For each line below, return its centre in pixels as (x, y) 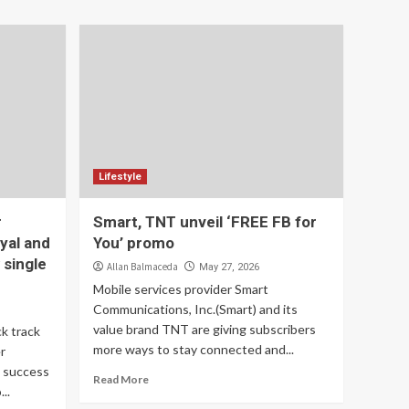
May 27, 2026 (230, 267)
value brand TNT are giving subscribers (205, 329)
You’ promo (134, 243)
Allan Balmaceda (143, 267)
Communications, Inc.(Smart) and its (196, 309)
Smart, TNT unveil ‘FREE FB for (205, 222)
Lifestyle (121, 177)
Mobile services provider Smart (181, 289)
